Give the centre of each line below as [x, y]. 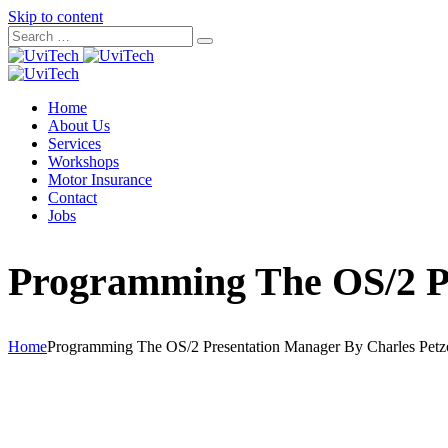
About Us [79, 125]
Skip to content [55, 16]
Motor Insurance [100, 179]
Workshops [83, 161]
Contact [72, 197]
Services [74, 143]
